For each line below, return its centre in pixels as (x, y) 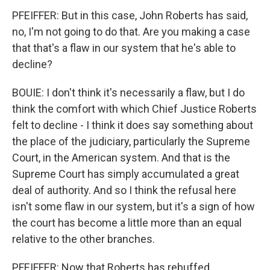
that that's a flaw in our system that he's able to (124, 48)
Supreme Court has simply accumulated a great (126, 174)
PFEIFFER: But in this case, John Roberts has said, (130, 15)
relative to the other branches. (83, 239)
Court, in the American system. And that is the (121, 157)
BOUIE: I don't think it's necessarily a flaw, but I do (128, 92)
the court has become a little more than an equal (127, 222)
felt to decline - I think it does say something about (133, 125)
